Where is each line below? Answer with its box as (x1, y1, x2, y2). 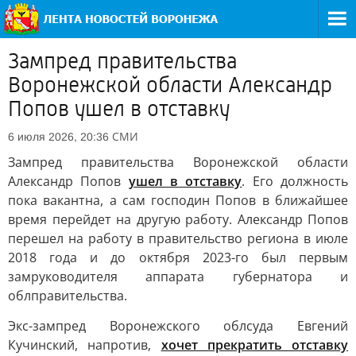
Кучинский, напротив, (8, 336, 161, 354)
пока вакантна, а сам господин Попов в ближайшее (8, 192, 348, 209)
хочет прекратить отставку (161, 336, 348, 354)
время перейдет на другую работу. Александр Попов (8, 211, 348, 228)
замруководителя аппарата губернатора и (8, 268, 348, 285)
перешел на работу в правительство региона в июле (8, 230, 348, 247)
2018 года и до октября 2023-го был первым (8, 249, 348, 266)
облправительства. (8, 287, 127, 304)
